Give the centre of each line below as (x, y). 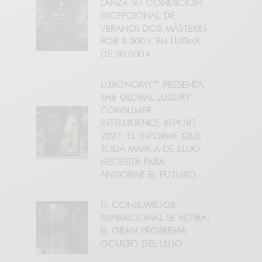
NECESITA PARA (132, 162)
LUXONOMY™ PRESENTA (152, 85)
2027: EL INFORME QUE (151, 136)
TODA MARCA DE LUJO (150, 149)
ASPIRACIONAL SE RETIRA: (155, 218)
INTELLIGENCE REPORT (148, 123)
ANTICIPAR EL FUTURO (148, 175)
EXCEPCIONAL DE (137, 16)
